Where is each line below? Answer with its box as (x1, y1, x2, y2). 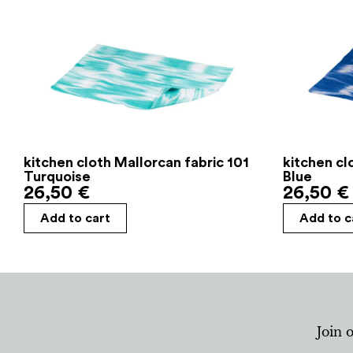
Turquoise (24, 169, 91, 184)
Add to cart (40, 211, 110, 225)
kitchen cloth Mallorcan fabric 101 (24, 154, 249, 169)
